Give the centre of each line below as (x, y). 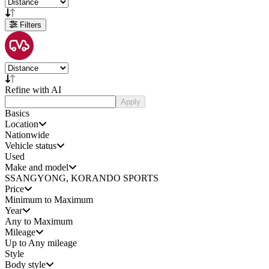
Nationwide (27, 134)
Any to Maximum (39, 221)
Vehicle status (31, 145)
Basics (17, 113)
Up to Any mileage (41, 243)
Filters (30, 25)
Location (22, 124)
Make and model (37, 167)
